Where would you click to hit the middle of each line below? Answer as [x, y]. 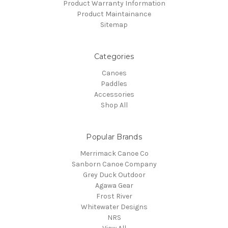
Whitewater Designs [114, 207]
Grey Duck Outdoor [114, 175]
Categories [114, 57]
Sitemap [114, 25]
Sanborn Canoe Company [114, 164]
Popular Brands [114, 137]
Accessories [114, 95]
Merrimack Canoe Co [114, 154]
